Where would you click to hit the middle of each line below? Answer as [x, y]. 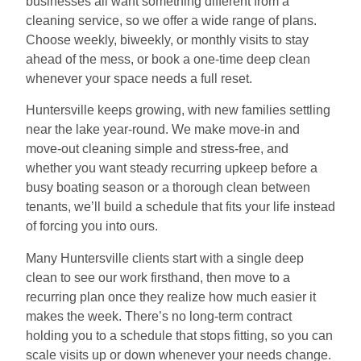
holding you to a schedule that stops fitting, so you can [179, 335]
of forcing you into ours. [92, 226]
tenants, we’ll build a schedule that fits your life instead [180, 207]
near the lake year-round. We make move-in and [163, 130]
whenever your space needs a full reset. [139, 78]
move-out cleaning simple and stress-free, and [157, 149]
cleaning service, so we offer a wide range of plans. [171, 20]
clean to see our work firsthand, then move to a [158, 277]
